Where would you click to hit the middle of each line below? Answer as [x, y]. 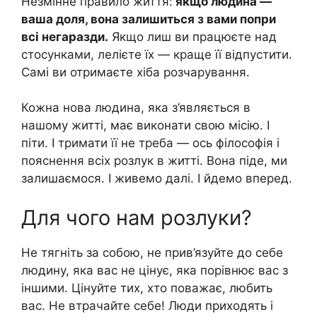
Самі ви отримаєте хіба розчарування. [136, 72]
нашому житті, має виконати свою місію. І [145, 126]
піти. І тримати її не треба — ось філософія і [150, 143]
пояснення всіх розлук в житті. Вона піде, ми [154, 161]
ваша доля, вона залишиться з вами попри [149, 19]
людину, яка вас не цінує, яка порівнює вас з [155, 270]
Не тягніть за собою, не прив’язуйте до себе [152, 252]
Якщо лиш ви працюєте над [192, 36]
